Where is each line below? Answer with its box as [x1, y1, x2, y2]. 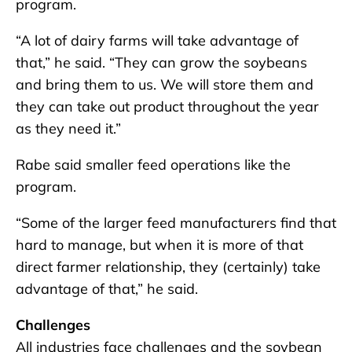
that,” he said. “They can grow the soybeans [16, 53, 307, 71]
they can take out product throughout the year [16, 97, 319, 115]
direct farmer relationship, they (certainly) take [16, 257, 321, 276]
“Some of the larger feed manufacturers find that [16, 213, 336, 232]
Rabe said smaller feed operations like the [16, 155, 291, 174]
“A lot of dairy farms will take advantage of [16, 31, 299, 49]
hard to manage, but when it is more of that [16, 235, 303, 254]
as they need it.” [16, 119, 121, 137]
